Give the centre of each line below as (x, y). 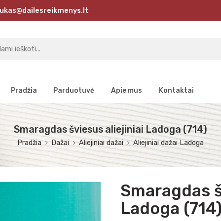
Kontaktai (176, 90)
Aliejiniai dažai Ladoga (168, 142)
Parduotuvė (74, 90)
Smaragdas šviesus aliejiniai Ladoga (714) (110, 129)
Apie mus (127, 90)
